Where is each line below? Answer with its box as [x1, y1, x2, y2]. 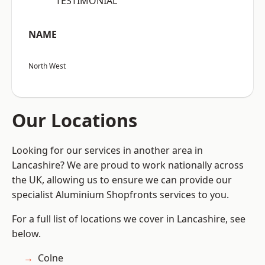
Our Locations [12, 108, 137, 133]
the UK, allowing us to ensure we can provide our [12, 173, 232, 187]
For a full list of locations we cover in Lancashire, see [12, 212, 245, 226]
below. [12, 227, 41, 241]
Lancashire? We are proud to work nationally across [12, 159, 244, 172]
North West [28, 61, 66, 72]
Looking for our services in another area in [12, 144, 203, 157]
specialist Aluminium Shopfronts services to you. [12, 188, 229, 202]
